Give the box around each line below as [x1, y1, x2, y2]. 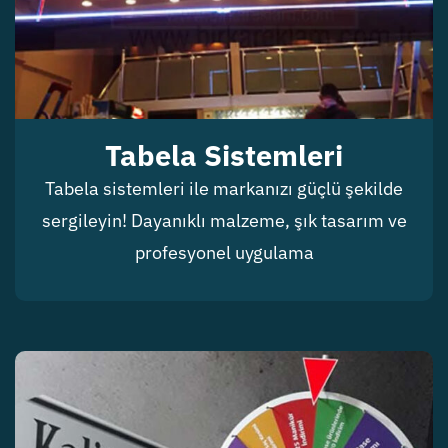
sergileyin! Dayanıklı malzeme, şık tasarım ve [41, 208, 407, 232]
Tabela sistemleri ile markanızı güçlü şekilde [45, 176, 403, 200]
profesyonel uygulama [134, 240, 314, 264]
